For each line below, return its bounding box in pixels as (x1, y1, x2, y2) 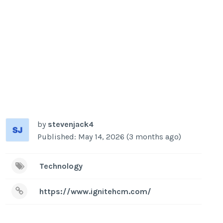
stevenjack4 (48, 119, 94, 129)
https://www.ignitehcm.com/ (39, 186, 152, 196)
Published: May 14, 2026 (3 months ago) (37, 131, 182, 141)
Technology (39, 161, 83, 171)
